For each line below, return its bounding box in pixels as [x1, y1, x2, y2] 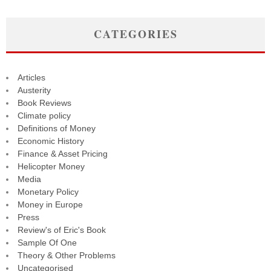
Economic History [18, 136, 84, 146]
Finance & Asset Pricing [18, 149, 108, 159]
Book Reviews [18, 98, 71, 108]
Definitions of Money [18, 123, 96, 134]
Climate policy [18, 111, 71, 121]
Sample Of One [18, 238, 77, 248]
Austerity [18, 85, 51, 96]
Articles [18, 73, 45, 83]
